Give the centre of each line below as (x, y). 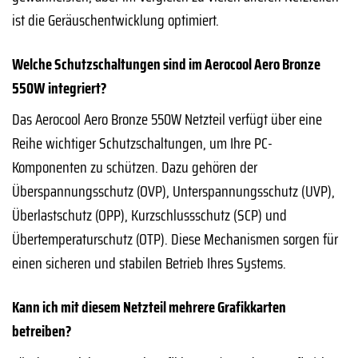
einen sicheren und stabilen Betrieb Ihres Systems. (149, 263)
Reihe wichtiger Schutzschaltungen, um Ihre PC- (142, 143)
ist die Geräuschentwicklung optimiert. (115, 20)
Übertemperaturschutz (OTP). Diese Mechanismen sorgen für (175, 239)
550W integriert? (60, 88)
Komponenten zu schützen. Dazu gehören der (135, 167)
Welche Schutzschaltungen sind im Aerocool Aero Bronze (166, 64)
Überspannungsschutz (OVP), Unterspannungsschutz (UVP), (173, 191)
